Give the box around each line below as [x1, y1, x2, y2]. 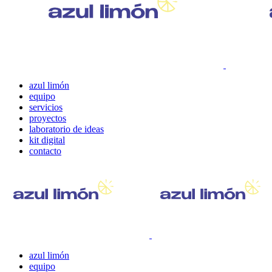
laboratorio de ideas [29, 124, 104, 135]
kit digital [29, 135, 65, 146]
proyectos [29, 113, 66, 124]
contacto [29, 146, 61, 157]
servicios [29, 102, 63, 113]
